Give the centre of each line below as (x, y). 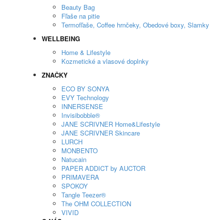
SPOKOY (75, 186)
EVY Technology (85, 97)
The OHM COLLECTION (96, 204)
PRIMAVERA (80, 177)
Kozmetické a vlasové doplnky (105, 61)
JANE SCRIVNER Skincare (101, 133)
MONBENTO (80, 151)
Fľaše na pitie (81, 16)
